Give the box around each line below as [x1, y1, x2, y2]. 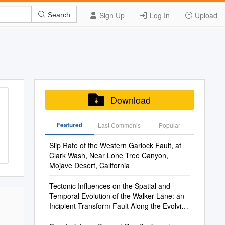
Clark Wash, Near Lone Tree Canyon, [49, 150, 168, 160]
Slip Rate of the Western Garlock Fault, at [49, 140, 181, 150]
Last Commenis [98, 121, 141, 129]
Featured [56, 120, 82, 129]
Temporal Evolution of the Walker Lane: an [49, 191, 184, 201]
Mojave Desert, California [49, 160, 130, 170]
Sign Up [97, 10, 125, 20]
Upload [193, 10, 217, 20]
